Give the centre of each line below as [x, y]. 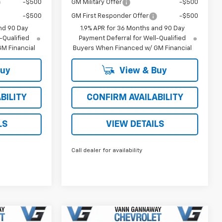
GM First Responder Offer [110, 16]
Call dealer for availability [107, 151]
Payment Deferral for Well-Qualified [133, 39]
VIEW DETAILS [135, 125]
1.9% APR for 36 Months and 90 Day [132, 29]
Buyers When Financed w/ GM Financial [133, 49]
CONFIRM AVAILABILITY [135, 98]
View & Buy [142, 71]
